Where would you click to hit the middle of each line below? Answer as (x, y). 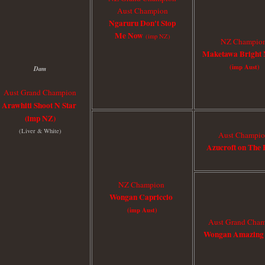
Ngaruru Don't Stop (142, 23)
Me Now (129, 35)
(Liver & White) (40, 130)
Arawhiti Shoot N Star (39, 105)
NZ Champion (142, 184)
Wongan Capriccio (142, 197)
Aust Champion (142, 10)
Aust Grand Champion (40, 92)
